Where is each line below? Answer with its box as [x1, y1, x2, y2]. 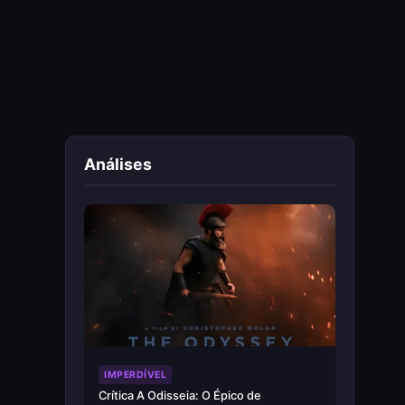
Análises [84, 155, 152, 174]
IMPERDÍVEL [104, 368, 166, 381]
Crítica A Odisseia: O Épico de [99, 388, 261, 402]
